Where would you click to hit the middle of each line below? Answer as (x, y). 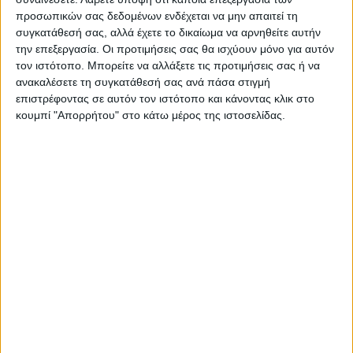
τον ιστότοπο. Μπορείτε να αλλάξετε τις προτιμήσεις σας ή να (168, 65)
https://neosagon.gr (176, 159)
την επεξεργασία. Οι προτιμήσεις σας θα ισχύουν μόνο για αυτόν (175, 48)
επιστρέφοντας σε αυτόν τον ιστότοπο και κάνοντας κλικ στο (165, 98)
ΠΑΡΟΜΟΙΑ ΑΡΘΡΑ (80, 263)
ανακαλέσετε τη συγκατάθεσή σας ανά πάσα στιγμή (143, 82)
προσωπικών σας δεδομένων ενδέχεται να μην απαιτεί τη (157, 15)
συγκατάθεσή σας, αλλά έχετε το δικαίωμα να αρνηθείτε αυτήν (168, 32)
